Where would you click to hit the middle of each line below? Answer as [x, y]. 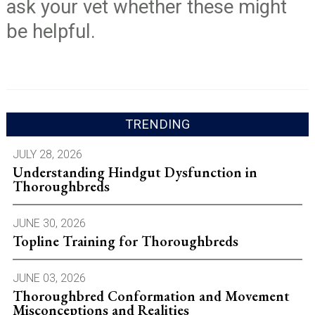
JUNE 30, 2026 [49, 223]
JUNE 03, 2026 [49, 278]
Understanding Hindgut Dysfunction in [135, 172]
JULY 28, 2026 [47, 154]
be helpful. [51, 32]
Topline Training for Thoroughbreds [125, 241]
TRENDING [157, 124]
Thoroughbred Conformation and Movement [151, 296]
